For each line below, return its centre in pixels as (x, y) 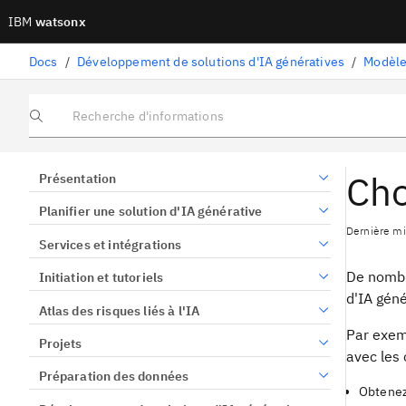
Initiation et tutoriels (101, 278)
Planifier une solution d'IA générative (150, 212)
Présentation (77, 179)
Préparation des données (114, 377)
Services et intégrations (110, 244)
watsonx (59, 21)
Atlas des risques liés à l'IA (119, 310)
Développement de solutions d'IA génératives (211, 61)
